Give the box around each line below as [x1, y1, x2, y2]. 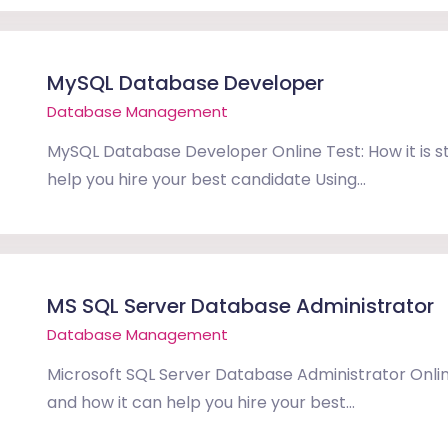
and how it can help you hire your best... [47, 391, 355, 414]
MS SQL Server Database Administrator [47, 292, 434, 320]
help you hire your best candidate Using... [47, 168, 366, 191]
